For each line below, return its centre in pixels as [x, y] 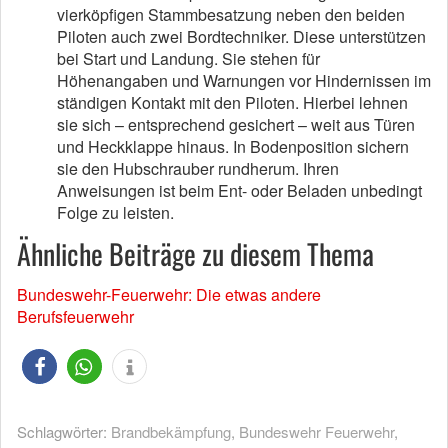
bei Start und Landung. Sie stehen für [188, 59]
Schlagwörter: [64, 432]
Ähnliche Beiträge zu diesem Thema [195, 254]
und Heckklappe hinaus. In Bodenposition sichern [233, 147]
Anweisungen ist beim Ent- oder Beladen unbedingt [239, 191]
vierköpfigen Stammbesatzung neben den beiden [231, 15]
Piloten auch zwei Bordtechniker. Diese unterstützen [241, 37]
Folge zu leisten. [115, 213]
